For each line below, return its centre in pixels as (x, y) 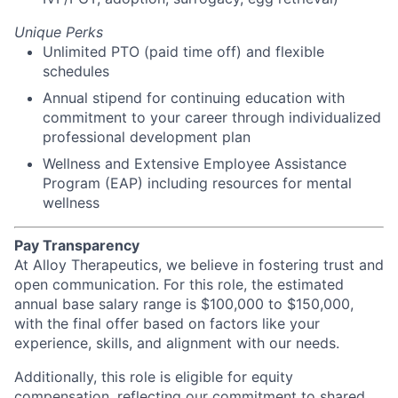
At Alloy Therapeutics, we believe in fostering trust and (199, 265)
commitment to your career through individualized (212, 118)
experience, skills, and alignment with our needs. (177, 343)
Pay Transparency (77, 246)
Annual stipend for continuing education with (194, 98)
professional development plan (147, 137)
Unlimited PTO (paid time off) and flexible (183, 52)
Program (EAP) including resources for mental (197, 183)
